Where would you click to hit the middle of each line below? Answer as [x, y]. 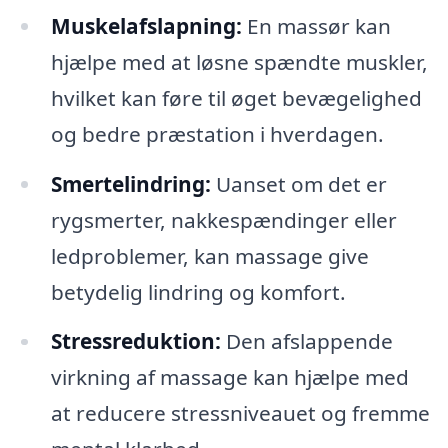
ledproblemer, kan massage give [209, 255]
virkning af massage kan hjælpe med [229, 377]
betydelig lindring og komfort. [198, 291]
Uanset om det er [298, 183]
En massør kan [316, 25]
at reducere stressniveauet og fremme [240, 413]
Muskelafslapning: [146, 25]
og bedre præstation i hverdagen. [217, 133]
